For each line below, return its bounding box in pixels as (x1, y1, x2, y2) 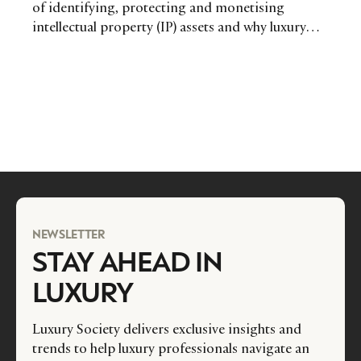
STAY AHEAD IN (32, 243, 222, 278)
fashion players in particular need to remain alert (32, 37, 322, 56)
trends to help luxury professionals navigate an (32, 339, 309, 358)
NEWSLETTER (32, 226, 106, 242)
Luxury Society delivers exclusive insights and (32, 320, 301, 338)
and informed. (32, 56, 118, 75)
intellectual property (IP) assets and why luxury (32, 18, 306, 36)
